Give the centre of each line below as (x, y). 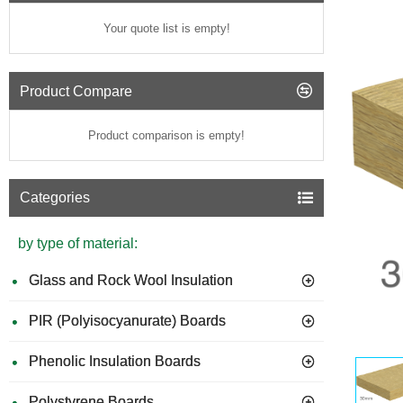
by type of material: (78, 243)
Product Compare (76, 91)
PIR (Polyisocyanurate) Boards (127, 321)
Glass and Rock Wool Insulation (131, 280)
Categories (55, 197)
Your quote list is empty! (166, 28)
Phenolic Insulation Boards (115, 361)
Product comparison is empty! (166, 135)
